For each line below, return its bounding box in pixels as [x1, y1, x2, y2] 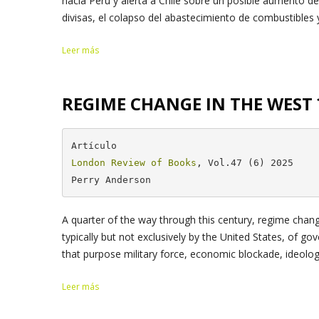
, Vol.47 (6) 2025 [196, 157, 293, 168]
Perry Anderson [70, 174, 151, 185]
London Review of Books [70, 157, 197, 168]
